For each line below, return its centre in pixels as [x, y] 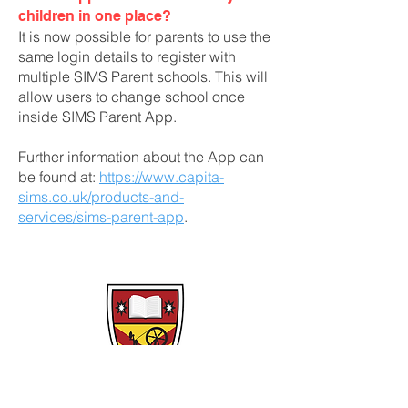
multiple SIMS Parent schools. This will [143, 76]
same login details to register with [127, 56]
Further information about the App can [141, 157]
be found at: [59, 177]
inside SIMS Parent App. [97, 117]
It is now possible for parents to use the [144, 36]
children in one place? [97, 16]
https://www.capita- [162, 177]
